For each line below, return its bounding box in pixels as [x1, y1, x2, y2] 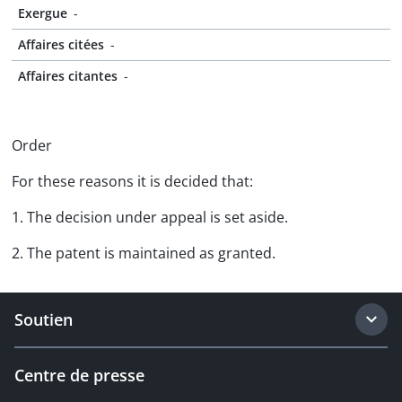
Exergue [18, 4, 67, 22]
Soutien [14, 309, 73, 330]
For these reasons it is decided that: [12, 171, 253, 191]
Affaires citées [18, 36, 104, 53]
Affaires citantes [18, 67, 118, 84]
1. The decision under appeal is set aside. [12, 207, 288, 227]
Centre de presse [14, 364, 144, 386]
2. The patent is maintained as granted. [12, 243, 275, 263]
